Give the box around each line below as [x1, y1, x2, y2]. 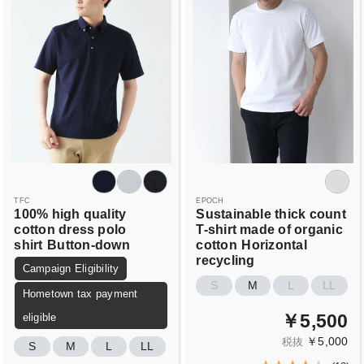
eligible [22, 310, 57, 323]
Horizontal [241, 237, 307, 253]
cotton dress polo [14, 222, 127, 237]
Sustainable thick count [196, 206, 346, 222]
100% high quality [14, 206, 127, 222]
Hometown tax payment [22, 287, 138, 300]
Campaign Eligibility [22, 262, 119, 275]
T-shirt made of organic [196, 222, 343, 237]
